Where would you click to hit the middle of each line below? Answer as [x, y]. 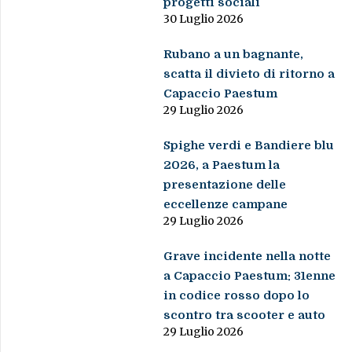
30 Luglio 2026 [204, 18]
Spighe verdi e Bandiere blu [249, 145]
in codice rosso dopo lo [237, 295]
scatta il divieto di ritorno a [249, 73]
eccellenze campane [226, 204]
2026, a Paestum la [222, 165]
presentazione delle [225, 184]
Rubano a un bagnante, [234, 54]
